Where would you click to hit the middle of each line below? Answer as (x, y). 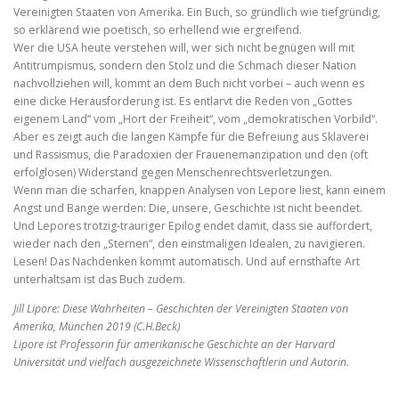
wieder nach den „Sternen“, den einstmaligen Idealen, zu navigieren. (189, 244)
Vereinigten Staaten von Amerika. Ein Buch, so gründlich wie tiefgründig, (197, 12)
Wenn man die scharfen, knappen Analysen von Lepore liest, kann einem (199, 191)
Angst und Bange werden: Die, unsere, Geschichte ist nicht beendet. (188, 208)
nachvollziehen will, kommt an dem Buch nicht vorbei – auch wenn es (189, 84)
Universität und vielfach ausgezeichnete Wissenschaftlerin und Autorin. (181, 362)
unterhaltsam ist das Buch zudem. (99, 280)
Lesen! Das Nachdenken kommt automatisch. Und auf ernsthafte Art (187, 262)
